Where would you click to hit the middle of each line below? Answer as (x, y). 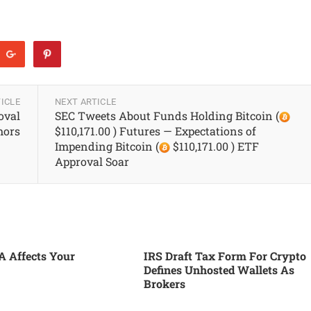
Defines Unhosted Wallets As (219, 270)
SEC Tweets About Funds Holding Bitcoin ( (167, 116)
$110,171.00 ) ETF (214, 146)
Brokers (164, 284)
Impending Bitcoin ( (107, 146)
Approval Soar (92, 161)
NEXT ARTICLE (85, 102)
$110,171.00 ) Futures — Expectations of (155, 131)
